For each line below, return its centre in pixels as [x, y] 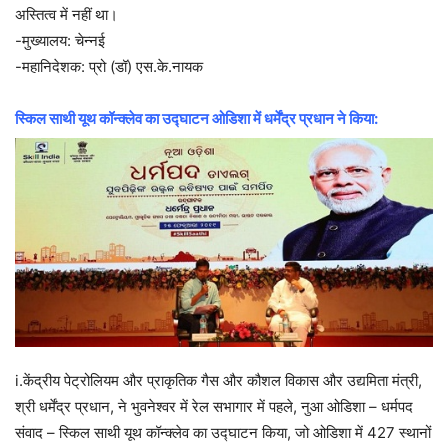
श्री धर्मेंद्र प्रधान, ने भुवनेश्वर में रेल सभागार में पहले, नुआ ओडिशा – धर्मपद [214, 407]
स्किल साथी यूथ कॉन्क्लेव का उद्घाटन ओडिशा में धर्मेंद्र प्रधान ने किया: [196, 119]
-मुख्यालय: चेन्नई [60, 41]
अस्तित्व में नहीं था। [66, 15]
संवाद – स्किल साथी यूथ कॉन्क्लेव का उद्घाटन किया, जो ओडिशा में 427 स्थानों [223, 433]
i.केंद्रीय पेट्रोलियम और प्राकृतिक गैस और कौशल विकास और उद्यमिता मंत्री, [218, 381]
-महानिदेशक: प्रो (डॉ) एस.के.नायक [109, 67]
